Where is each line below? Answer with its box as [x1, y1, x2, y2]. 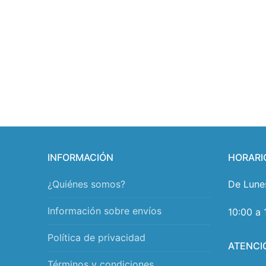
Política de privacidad [47, 232, 145, 244]
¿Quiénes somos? [47, 178, 125, 190]
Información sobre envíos [47, 204, 161, 217]
